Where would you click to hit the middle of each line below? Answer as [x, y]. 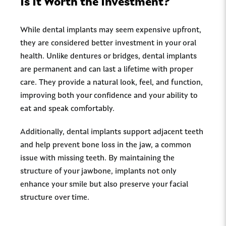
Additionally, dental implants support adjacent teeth [112, 132]
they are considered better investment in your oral [108, 43]
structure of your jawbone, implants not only [98, 172]
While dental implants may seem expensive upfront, [111, 30]
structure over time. [55, 198]
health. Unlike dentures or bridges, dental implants [108, 56]
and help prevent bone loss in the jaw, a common [106, 145]
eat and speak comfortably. [67, 109]
